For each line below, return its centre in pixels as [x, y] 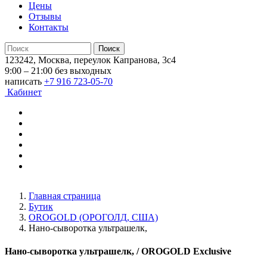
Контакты [49, 27]
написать [23, 81]
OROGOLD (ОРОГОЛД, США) [93, 217]
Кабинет [24, 92]
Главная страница [65, 196]
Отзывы [45, 16]
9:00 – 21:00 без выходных [58, 71]
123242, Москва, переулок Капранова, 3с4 [90, 60]
